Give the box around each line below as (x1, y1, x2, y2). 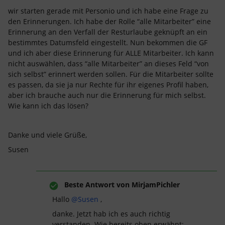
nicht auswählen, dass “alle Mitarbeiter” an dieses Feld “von (8, 59, 209, 68)
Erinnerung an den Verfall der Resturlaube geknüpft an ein (8, 27, 207, 37)
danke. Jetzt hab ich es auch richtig (52, 209, 170, 218)
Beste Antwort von (64, 180, 130, 189)
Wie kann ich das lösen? (8, 101, 90, 110)
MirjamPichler (130, 180, 180, 189)
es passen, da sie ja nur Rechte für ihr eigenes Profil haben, (8, 80, 208, 89)
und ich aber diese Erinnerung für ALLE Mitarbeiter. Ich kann (8, 48, 214, 58)
